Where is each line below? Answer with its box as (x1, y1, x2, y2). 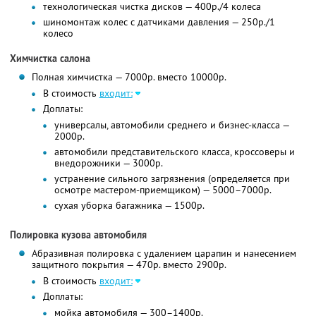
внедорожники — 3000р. (54, 157, 163, 170)
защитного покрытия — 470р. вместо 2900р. (31, 258, 226, 272)
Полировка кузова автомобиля (10, 229, 147, 242)
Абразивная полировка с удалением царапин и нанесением (31, 247, 296, 260)
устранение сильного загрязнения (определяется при (54, 172, 290, 186)
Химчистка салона (10, 52, 90, 66)
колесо (42, 27, 73, 40)
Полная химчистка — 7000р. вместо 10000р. (31, 71, 226, 84)
